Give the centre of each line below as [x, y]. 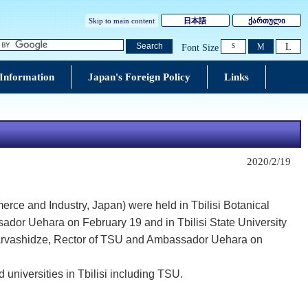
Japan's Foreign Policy [139, 77]
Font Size [200, 47]
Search [149, 46]
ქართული [266, 21]
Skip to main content [121, 21]
